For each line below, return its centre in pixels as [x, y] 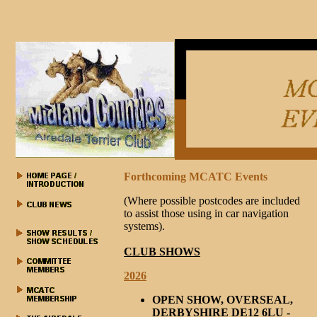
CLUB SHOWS [162, 252]
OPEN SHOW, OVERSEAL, [223, 300]
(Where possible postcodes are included [212, 201]
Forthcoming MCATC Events [197, 177]
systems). [144, 226]
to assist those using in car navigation [206, 213]
